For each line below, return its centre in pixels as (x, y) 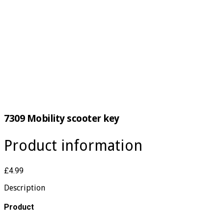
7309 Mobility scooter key (62, 119)
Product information (73, 146)
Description (25, 188)
